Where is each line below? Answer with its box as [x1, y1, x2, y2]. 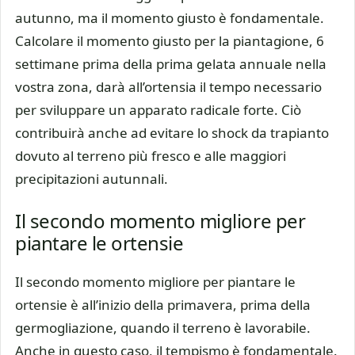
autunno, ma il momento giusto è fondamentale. [15, 8, 324, 27]
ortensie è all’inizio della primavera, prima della [15, 296, 311, 315]
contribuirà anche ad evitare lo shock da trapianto [15, 123, 329, 142]
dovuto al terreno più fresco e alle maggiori [15, 146, 286, 165]
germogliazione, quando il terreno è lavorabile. [15, 319, 311, 338]
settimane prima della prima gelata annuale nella [15, 54, 326, 73]
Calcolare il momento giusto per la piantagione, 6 [15, 31, 324, 50]
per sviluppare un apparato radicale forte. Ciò [15, 100, 301, 119]
